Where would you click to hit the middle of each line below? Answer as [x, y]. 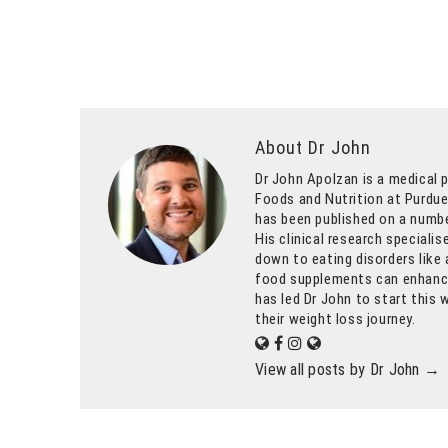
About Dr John [312, 148]
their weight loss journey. [335, 319]
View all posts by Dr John [339, 370]
